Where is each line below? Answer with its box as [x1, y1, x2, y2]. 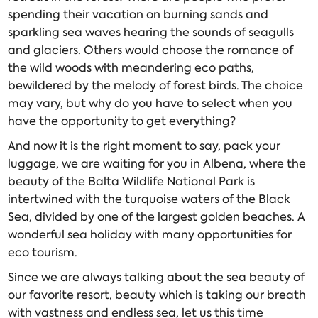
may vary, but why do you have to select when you [8, 96, 293, 111]
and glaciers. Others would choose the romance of [8, 43, 294, 58]
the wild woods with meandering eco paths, [8, 60, 255, 76]
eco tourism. [8, 245, 78, 261]
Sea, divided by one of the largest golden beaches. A [8, 209, 306, 225]
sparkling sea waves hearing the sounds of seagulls [8, 25, 295, 40]
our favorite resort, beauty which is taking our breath [8, 287, 307, 303]
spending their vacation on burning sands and [8, 7, 269, 23]
